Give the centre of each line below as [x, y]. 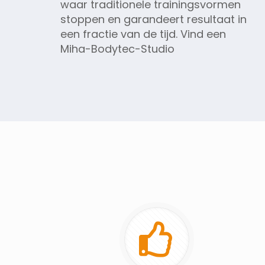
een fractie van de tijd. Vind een [143, 34]
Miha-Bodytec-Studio [117, 49]
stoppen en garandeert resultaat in [153, 19]
